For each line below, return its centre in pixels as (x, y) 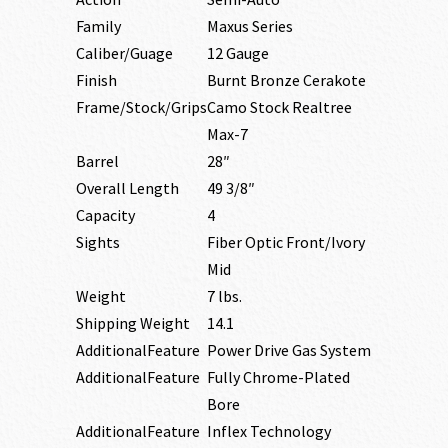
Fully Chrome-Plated (278, 376)
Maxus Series (249, 25)
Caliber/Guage (124, 52)
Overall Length (127, 187)
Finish (96, 79)
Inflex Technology (268, 430)
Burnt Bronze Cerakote (286, 79)
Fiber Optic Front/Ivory (285, 241)
